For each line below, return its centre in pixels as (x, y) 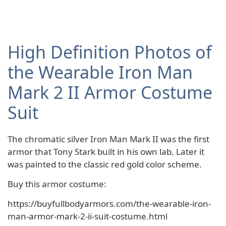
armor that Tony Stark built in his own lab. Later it (106, 151)
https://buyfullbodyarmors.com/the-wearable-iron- (109, 203)
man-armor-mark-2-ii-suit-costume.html (88, 216)
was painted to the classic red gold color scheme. (105, 164)
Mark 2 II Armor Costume (110, 92)
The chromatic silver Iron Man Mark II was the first (108, 139)
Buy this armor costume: (57, 184)
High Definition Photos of (110, 52)
